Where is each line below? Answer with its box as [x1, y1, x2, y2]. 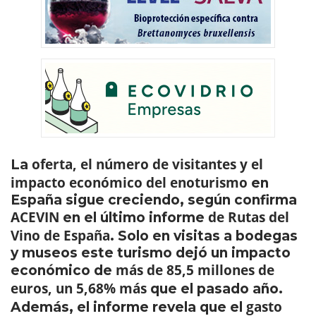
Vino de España [11, 226, 110, 245]
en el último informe [63, 209, 208, 226]
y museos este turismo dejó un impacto [11, 245, 291, 261]
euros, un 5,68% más [11, 279, 150, 298]
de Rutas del [208, 208, 289, 226]
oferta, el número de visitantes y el [32, 155, 263, 174]
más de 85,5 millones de [112, 261, 274, 279]
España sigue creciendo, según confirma [11, 192, 297, 208]
